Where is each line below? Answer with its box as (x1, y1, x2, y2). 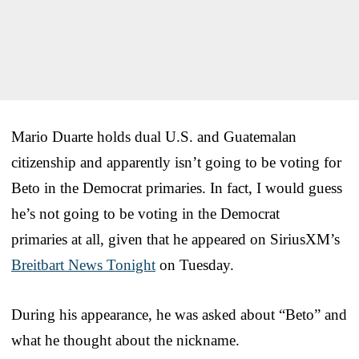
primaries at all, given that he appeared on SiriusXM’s (11, 230, 340, 248)
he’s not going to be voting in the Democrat (11, 204, 280, 222)
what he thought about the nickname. (11, 331, 240, 349)
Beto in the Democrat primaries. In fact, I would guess (11, 179, 342, 196)
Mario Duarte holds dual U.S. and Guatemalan (11, 127, 296, 145)
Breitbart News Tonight (11, 256, 155, 273)
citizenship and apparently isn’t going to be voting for (11, 153, 341, 171)
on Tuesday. (155, 256, 234, 273)
